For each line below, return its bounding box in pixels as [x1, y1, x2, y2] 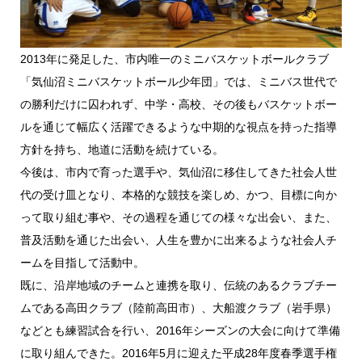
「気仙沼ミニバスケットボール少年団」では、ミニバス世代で [19, 75, 337, 89]
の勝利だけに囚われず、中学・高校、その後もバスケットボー [19, 98, 337, 112]
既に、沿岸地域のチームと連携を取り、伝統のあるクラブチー [19, 279, 337, 293]
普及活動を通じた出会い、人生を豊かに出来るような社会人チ [19, 234, 337, 247]
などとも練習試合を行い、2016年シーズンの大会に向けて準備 [19, 324, 340, 338]
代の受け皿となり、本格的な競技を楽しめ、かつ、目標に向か [19, 188, 337, 202]
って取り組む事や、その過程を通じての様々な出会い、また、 [19, 211, 337, 225]
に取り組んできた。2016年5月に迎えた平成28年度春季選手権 [19, 347, 337, 360]
